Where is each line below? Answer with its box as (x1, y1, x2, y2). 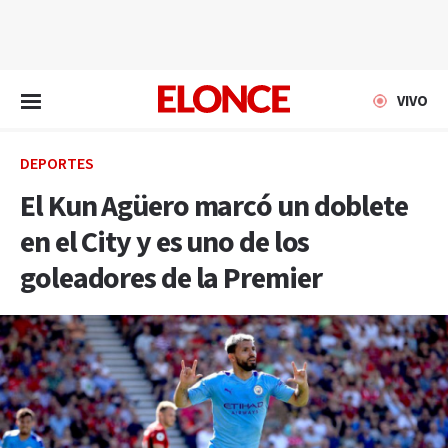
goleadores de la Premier (20, 259, 322, 299)
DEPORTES (20, 154, 94, 175)
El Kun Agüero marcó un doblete (20, 187, 408, 227)
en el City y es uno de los (20, 223, 310, 263)
